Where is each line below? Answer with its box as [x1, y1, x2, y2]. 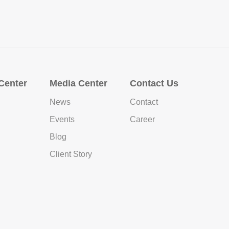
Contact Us [129, 78, 178, 89]
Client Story [49, 150, 92, 159]
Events [49, 115, 75, 124]
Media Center [49, 78, 107, 89]
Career [129, 115, 155, 124]
